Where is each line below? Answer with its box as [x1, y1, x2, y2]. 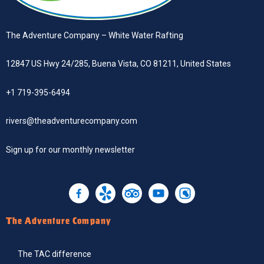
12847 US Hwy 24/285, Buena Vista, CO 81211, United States [6, 59, 231, 69]
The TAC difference [18, 249, 91, 259]
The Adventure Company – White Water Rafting [6, 30, 183, 40]
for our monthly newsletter [34, 144, 135, 154]
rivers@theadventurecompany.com [6, 116, 137, 126]
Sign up [6, 144, 34, 154]
